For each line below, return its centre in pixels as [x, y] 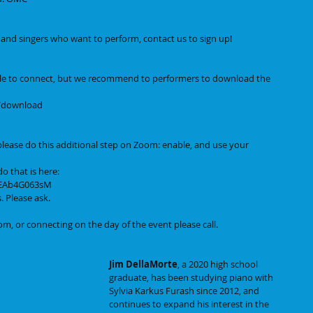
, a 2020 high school [219, 264]
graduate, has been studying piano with [192, 277]
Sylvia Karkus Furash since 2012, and [185, 291]
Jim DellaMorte [143, 264]
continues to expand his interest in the [190, 304]
